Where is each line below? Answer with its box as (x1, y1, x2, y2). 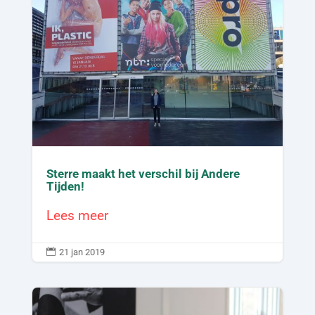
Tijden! (46, 179, 84, 194)
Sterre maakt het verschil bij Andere (46, 167, 240, 181)
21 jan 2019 (58, 247, 105, 258)
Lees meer (46, 207, 108, 224)
